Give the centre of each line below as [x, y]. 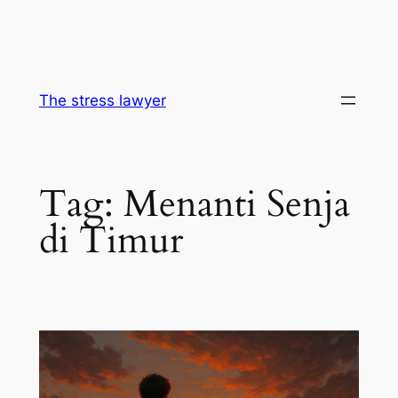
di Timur [111, 240]
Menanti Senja [236, 204]
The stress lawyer [102, 100]
